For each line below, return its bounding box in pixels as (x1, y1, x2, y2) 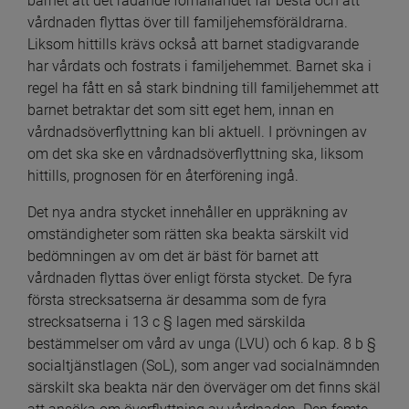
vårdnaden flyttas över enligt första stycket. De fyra (27, 268, 352, 287)
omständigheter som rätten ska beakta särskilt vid (27, 225, 349, 243)
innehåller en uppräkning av (170, 203, 348, 221)
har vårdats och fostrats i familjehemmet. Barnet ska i (27, 57, 372, 75)
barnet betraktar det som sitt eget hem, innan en (27, 100, 334, 119)
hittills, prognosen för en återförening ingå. (27, 166, 299, 184)
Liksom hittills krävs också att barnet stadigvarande (27, 35, 359, 53)
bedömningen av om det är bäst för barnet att (27, 246, 319, 265)
